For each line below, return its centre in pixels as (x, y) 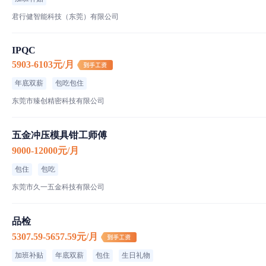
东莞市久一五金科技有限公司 (58, 187)
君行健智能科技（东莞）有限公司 (65, 16)
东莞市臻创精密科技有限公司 (58, 101)
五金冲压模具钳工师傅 (59, 135)
